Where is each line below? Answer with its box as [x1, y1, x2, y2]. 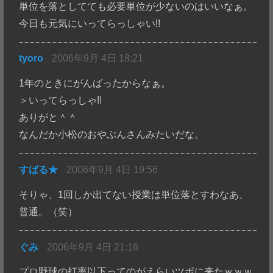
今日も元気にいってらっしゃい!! [19, 18, 161, 29]
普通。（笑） [19, 206, 78, 217]
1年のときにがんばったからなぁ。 [19, 78, 171, 89]
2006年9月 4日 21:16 [47, 241, 139, 252]
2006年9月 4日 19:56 [66, 165, 158, 175]
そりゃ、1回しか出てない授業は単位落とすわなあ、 [19, 189, 249, 200]
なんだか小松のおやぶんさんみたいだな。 [19, 129, 205, 140]
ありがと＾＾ [19, 112, 78, 123]
